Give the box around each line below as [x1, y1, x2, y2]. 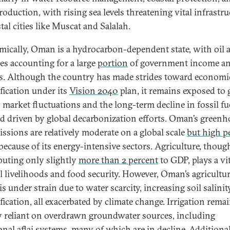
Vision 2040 [69, 85, 118, 97]
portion [98, 57, 128, 69]
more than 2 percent [79, 154, 158, 166]
